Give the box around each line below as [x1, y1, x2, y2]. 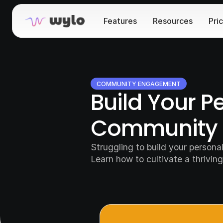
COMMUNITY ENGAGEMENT [97, 80, 181, 88]
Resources [153, 16, 193, 26]
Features [104, 16, 137, 26]
